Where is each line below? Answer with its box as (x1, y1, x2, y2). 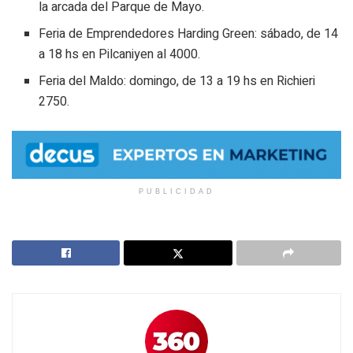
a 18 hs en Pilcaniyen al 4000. (39, 45, 201, 65)
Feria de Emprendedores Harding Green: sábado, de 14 (39, 24, 339, 44)
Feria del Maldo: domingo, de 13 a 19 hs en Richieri (39, 72, 316, 91)
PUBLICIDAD (138, 187, 215, 195)
